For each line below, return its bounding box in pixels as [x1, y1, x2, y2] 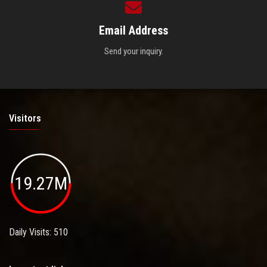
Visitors [9, 112, 41, 124]
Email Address [99, 23, 168, 38]
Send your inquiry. [104, 45, 163, 57]
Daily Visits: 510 [9, 226, 68, 238]
